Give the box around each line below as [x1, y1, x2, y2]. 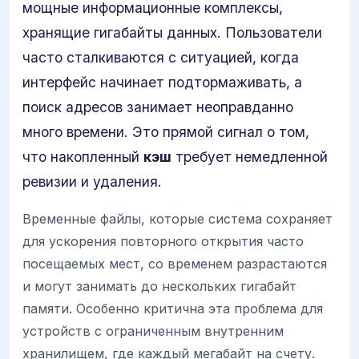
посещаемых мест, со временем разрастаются [22, 256, 327, 272]
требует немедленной [171, 148, 328, 165]
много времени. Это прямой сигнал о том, [22, 123, 309, 140]
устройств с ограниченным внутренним [22, 323, 284, 340]
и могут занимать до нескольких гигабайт [22, 278, 296, 295]
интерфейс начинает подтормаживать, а [22, 74, 302, 91]
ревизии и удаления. [22, 173, 162, 190]
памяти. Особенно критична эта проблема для [22, 301, 323, 317]
